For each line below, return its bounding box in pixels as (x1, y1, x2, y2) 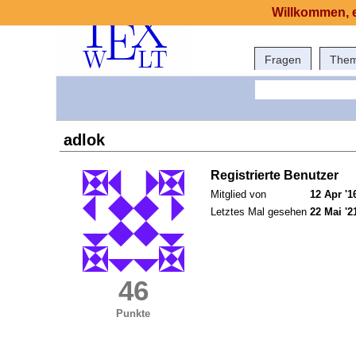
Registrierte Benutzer (211, 168, 339, 183)
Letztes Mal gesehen (211, 206, 307, 219)
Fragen (265, 53, 301, 66)
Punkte (116, 308, 151, 320)
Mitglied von (211, 188, 266, 201)
